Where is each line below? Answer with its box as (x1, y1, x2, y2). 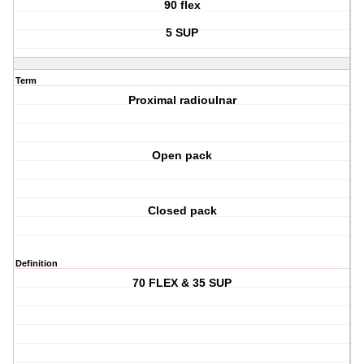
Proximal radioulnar (128, 93, 236, 107)
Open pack (152, 149, 213, 162)
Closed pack (147, 204, 217, 218)
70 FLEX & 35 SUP (132, 276, 232, 290)
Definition (15, 258, 58, 269)
